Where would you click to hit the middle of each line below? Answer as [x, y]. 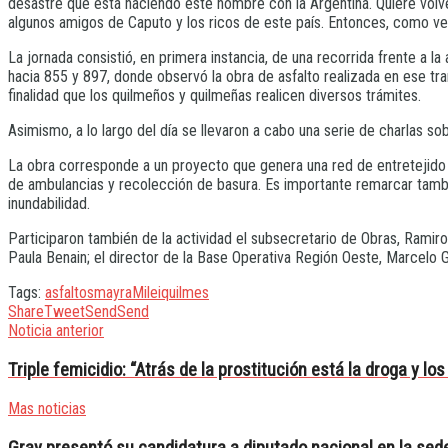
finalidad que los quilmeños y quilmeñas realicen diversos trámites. [214, 96]
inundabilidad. [49, 204]
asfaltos [69, 293]
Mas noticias [47, 409]
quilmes [185, 293]
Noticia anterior [56, 331]
